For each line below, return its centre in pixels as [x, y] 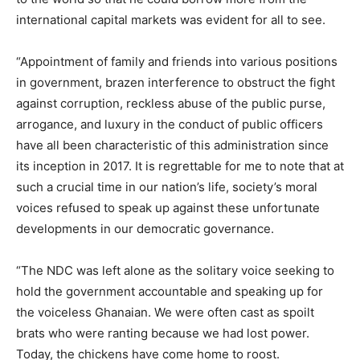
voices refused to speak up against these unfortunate [168, 208]
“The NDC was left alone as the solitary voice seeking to [175, 270]
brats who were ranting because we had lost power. [163, 333]
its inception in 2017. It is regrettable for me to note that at [180, 166]
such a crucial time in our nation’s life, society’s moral [167, 187]
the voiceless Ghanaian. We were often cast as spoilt [165, 312]
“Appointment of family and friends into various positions [177, 61]
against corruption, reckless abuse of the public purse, [171, 103]
